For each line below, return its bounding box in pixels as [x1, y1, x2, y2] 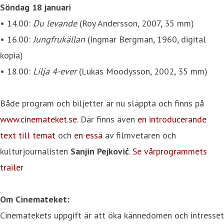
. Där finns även [77, 113, 137, 125]
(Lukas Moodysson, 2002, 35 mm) [76, 65, 207, 77]
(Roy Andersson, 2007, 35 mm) [79, 17, 194, 29]
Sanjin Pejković [70, 145, 129, 157]
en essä [74, 129, 102, 141]
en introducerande [137, 113, 206, 125]
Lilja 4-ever [33, 65, 76, 77]
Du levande [33, 17, 79, 29]
